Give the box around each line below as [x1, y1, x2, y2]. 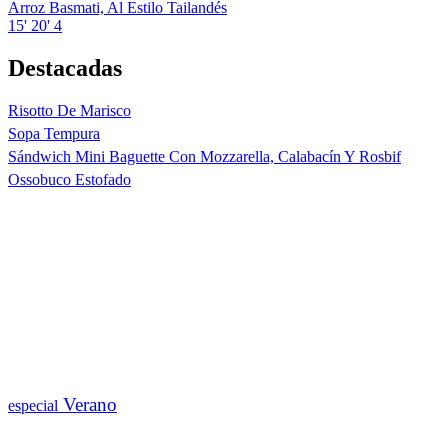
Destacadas [8, 54, 122, 81]
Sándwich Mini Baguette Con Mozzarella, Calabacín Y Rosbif [8, 147, 401, 165]
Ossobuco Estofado [8, 170, 131, 188]
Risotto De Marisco [8, 101, 131, 119]
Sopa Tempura [8, 124, 100, 142]
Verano [58, 393, 117, 415]
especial [8, 396, 58, 414]
